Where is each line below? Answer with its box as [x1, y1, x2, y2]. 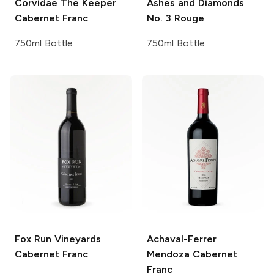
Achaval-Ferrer [147, 232, 217, 245]
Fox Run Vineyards [15, 232, 101, 245]
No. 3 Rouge [147, 12, 204, 24]
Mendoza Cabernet [147, 248, 237, 260]
